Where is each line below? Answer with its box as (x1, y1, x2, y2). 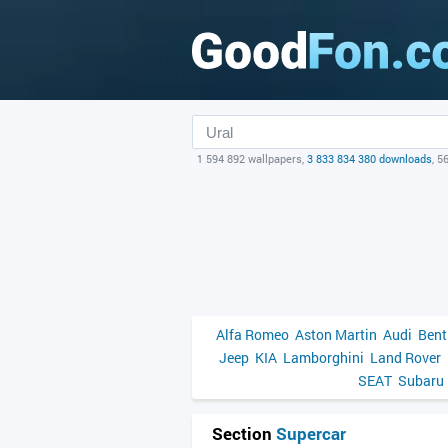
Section (212, 422, 276, 445)
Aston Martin (295, 325, 377, 344)
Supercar (276, 422, 346, 445)
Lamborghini (283, 348, 364, 367)
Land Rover (370, 348, 441, 367)
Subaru (398, 371, 444, 390)
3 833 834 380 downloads (307, 151, 432, 166)
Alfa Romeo (216, 325, 289, 344)
